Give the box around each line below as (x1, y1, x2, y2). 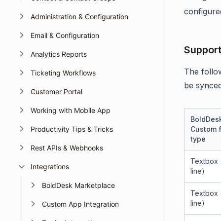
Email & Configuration (30, 31, 99, 39)
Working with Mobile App (30, 106, 110, 114)
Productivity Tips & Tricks (30, 125, 113, 133)
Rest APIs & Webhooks (30, 144, 103, 152)
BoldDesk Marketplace (42, 181, 115, 189)
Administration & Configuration (30, 12, 128, 21)
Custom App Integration (42, 200, 119, 208)
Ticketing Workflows (30, 69, 96, 77)
